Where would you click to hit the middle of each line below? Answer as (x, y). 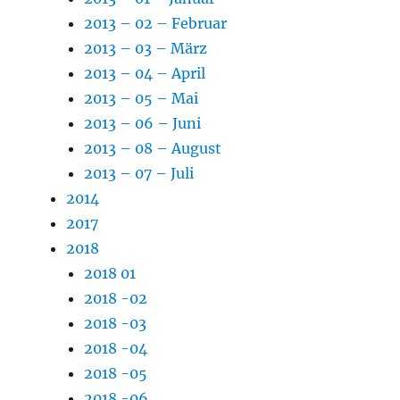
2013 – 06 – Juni (143, 123)
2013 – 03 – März (146, 48)
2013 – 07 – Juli (139, 173)
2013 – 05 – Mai (142, 98)
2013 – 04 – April (145, 73)
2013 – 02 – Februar (156, 23)
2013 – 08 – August (153, 148)
